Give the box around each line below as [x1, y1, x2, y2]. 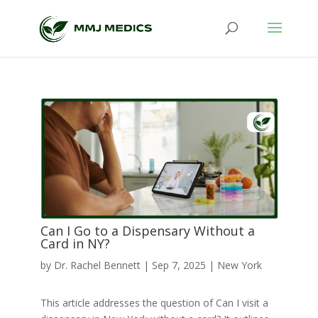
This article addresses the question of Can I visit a [40, 296, 268, 310]
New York [216, 258, 262, 273]
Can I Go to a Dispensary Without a [40, 222, 255, 240]
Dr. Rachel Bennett [53, 258, 141, 273]
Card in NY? [40, 235, 110, 253]
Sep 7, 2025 [151, 258, 206, 273]
